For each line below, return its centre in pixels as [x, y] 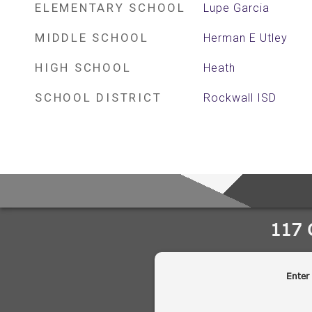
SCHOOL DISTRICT [99, 97]
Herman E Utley [245, 38]
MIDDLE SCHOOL [92, 38]
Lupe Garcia [236, 8]
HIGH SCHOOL [83, 68]
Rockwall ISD [240, 98]
